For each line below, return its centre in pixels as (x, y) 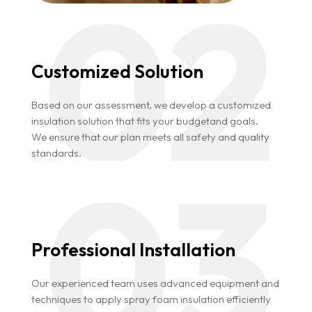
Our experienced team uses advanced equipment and (155, 283)
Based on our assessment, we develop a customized (151, 105)
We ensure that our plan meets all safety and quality (150, 137)
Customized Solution (117, 72)
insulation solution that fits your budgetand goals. (145, 121)
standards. (56, 153)
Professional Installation (133, 250)
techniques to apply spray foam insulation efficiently (151, 299)
